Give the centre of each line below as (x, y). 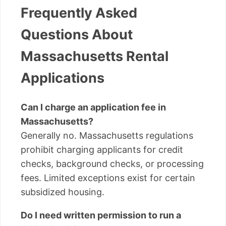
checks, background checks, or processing (112, 163)
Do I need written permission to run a (101, 215)
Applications (63, 78)
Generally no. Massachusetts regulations (107, 135)
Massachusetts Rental (95, 56)
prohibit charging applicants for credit (102, 149)
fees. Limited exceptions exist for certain (108, 178)
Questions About (77, 35)
